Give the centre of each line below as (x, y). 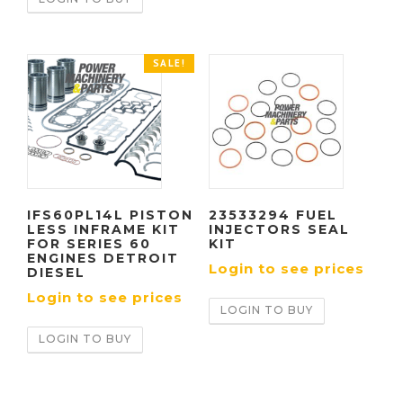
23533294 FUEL (273, 215)
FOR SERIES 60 (89, 244)
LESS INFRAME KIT (103, 230)
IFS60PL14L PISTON (110, 215)
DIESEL (56, 273)
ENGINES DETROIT (103, 259)
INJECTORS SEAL (279, 230)
